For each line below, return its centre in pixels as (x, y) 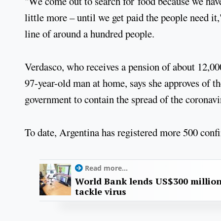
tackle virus (101, 192)
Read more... (106, 168)
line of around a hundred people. (90, 34)
